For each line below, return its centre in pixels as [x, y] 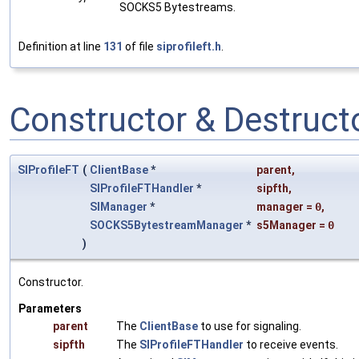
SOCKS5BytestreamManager [167, 225]
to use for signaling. [250, 326]
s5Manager [286, 225]
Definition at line [61, 47]
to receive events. [291, 344]
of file [139, 47]
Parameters [50, 308]
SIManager [119, 206]
